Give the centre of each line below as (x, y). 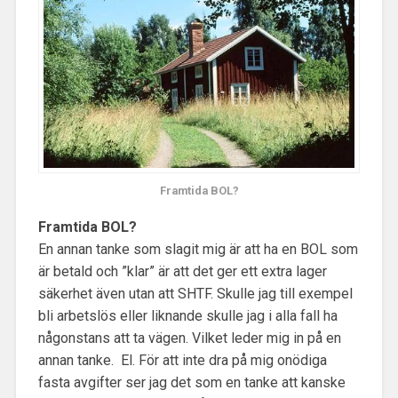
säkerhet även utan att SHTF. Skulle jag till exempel (195, 293)
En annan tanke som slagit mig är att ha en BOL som (198, 249)
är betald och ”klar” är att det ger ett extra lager (182, 271)
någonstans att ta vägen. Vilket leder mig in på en (189, 338)
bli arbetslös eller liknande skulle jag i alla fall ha (187, 315)
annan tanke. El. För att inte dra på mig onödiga (182, 360)
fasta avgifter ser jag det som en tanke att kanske (191, 382)
